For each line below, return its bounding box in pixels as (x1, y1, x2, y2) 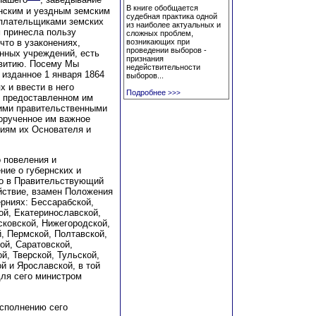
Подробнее (126, 88, 166, 97)
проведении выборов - (126, 46, 207, 54)
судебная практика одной (126, 12, 217, 20)
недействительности (126, 63, 200, 71)
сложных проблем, (126, 29, 193, 37)
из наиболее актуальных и (126, 20, 221, 29)
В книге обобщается (126, 4, 198, 12)
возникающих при (126, 37, 190, 46)
